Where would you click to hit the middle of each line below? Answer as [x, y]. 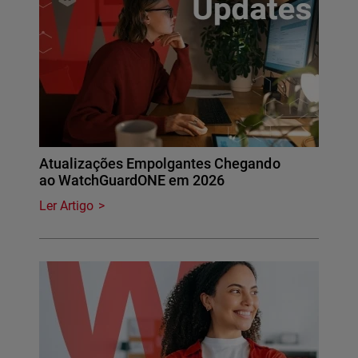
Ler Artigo [67, 206]
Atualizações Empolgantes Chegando [160, 164]
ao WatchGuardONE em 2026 [132, 181]
